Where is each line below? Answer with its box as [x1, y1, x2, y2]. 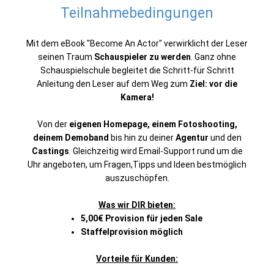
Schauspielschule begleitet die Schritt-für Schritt [40, 65, 234, 75]
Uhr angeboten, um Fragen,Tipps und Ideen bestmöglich [28, 160, 246, 169]
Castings [31, 146, 69, 156]
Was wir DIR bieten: [98, 200, 176, 210]
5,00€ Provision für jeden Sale [80, 213, 202, 223]
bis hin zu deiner [108, 133, 176, 143]
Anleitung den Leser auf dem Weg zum [37, 79, 190, 89]
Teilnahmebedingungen [61, 5, 213, 21]
